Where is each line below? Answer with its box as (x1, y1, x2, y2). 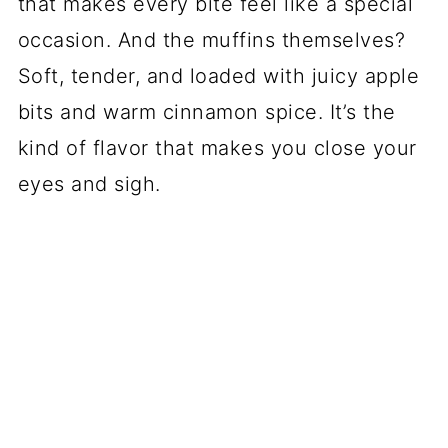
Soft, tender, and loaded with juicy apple (17, 64, 420, 89)
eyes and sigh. (17, 172, 161, 197)
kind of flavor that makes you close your (17, 136, 417, 161)
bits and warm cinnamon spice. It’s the (17, 100, 396, 125)
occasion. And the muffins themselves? (17, 28, 406, 53)
